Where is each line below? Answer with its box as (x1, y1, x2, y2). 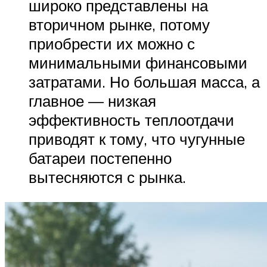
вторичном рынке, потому (29, 15, 210, 35)
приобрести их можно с (29, 34, 195, 54)
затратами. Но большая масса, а (29, 72, 260, 92)
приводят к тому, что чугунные (29, 129, 245, 149)
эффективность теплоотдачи (29, 110, 234, 130)
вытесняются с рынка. (29, 167, 186, 187)
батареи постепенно (29, 148, 172, 168)
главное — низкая (29, 91, 156, 111)
